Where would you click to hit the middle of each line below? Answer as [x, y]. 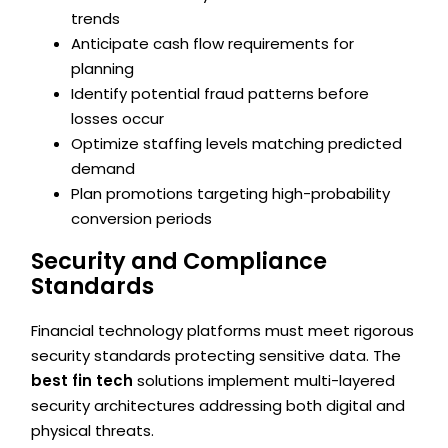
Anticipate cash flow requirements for [213, 43]
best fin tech [82, 380]
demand [103, 168]
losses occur [118, 118]
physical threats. [93, 430]
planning [103, 68]
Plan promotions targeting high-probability [231, 193]
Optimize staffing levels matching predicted [237, 143]
